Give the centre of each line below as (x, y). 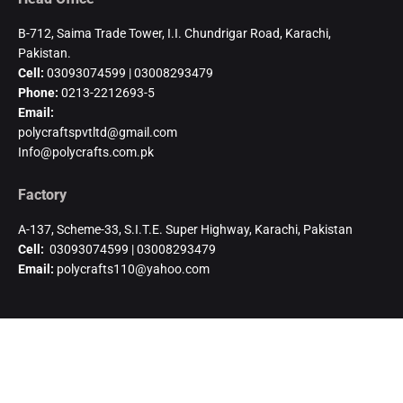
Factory (42, 195)
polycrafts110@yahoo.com (133, 269)
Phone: (40, 93)
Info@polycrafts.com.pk (86, 152)
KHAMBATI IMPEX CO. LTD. (94, 379)
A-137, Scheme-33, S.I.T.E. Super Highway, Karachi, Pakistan (185, 230)
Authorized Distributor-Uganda (117, 358)
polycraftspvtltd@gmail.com (98, 133)
